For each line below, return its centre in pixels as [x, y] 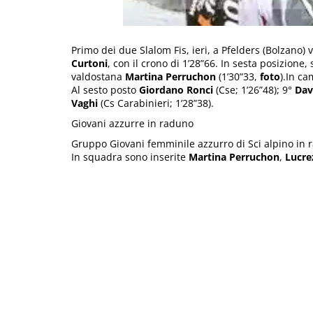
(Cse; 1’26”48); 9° [254, 89]
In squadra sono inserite [130, 156]
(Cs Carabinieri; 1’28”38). [159, 103]
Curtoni [89, 63]
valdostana [98, 76]
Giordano [163, 89]
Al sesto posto [105, 89]
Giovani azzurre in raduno [132, 123]
